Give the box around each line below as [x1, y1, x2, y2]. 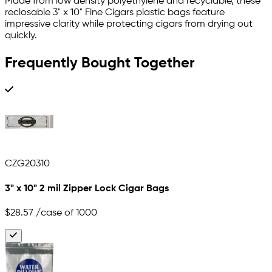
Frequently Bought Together [5, 55, 195, 70]
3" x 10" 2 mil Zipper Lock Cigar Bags [5, 184, 169, 194]
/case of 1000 [33, 208, 97, 219]
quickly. [5, 31, 37, 41]
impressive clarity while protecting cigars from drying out [5, 19, 253, 30]
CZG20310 [5, 158, 50, 169]
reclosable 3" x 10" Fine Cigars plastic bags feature [5, 8, 225, 18]
